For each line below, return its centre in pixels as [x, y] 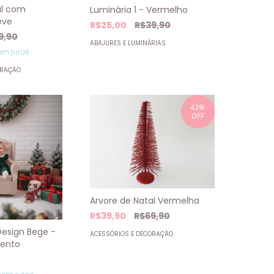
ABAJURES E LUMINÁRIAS [128, 43]
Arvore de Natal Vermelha [145, 200]
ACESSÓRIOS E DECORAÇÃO [132, 234]
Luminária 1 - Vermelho [139, 9]
